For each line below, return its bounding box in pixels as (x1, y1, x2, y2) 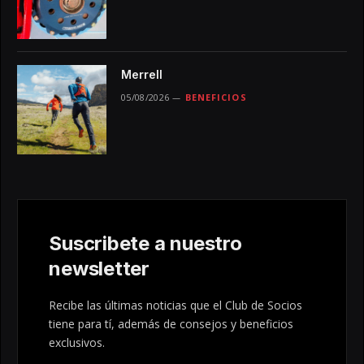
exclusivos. (49, 335, 106, 351)
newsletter (49, 257, 150, 281)
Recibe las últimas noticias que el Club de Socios (49, 297, 303, 314)
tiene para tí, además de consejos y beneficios (49, 316, 294, 332)
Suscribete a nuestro (49, 232, 242, 256)
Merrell (121, 67, 162, 82)
